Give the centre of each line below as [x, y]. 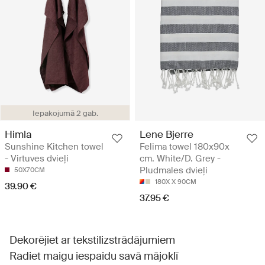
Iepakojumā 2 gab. [65, 113]
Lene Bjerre [167, 134]
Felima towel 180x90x [185, 147]
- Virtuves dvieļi [37, 159]
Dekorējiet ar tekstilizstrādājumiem [92, 240]
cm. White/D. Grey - [180, 159]
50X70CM [30, 170]
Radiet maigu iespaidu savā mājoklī [94, 256]
